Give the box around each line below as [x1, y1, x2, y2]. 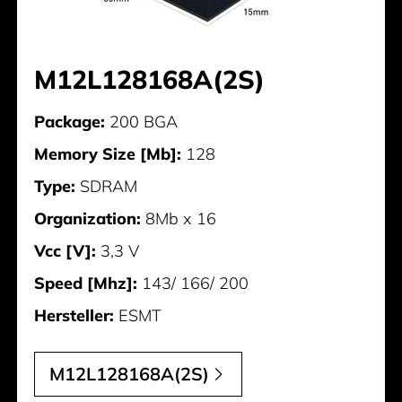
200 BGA [105, 111, 179, 133]
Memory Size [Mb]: [34, 144, 182, 165]
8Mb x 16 [141, 208, 217, 230]
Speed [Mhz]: [34, 273, 138, 294]
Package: [34, 111, 106, 133]
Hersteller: [34, 305, 115, 327]
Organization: [34, 208, 142, 230]
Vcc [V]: [34, 240, 97, 262]
